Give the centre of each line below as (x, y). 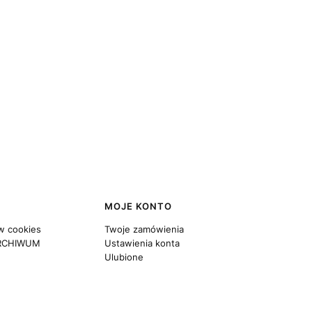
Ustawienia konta (142, 243)
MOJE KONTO (138, 206)
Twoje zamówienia (144, 229)
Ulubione (124, 257)
